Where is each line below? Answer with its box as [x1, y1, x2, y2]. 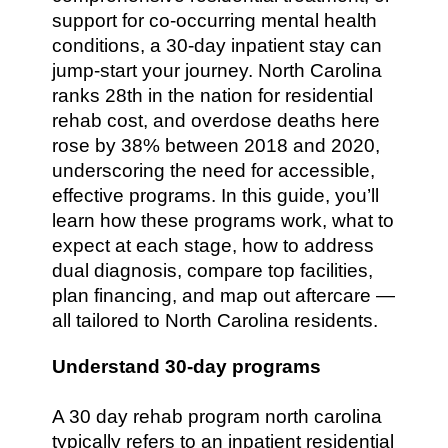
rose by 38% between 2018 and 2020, [52, 135, 381, 156]
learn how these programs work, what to [52, 210, 395, 231]
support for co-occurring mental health [52, 10, 378, 31]
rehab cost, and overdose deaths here [52, 110, 381, 131]
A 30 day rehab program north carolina [52, 406, 383, 427]
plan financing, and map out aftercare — [52, 285, 396, 306]
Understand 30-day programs [52, 356, 322, 377]
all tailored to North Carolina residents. [52, 310, 379, 331]
